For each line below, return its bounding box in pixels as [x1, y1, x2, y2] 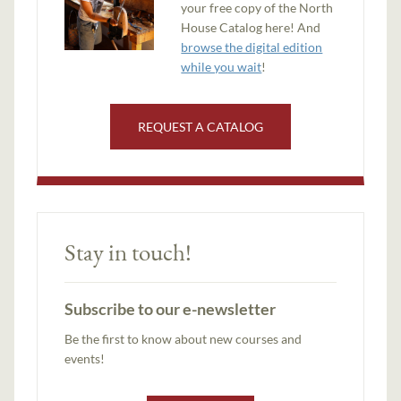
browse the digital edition [181, 38, 323, 55]
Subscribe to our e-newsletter [64, 298, 277, 319]
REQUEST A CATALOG [138, 118, 263, 134]
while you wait [181, 58, 262, 74]
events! [64, 350, 106, 366]
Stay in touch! [64, 235, 192, 268]
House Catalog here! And [181, 19, 321, 35]
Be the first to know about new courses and [64, 330, 303, 346]
